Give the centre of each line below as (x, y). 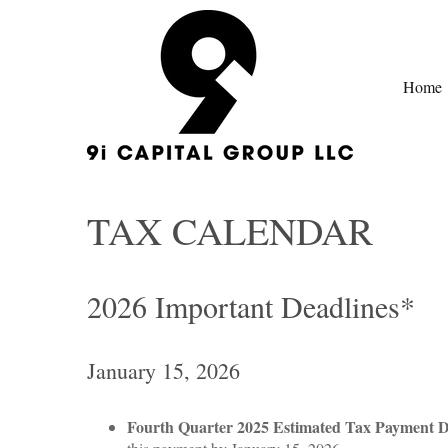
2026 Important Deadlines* (251, 306)
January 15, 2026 (163, 370)
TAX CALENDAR (230, 230)
